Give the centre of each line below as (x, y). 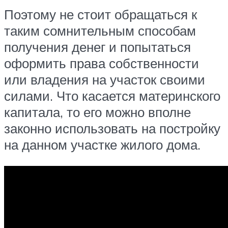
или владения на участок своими (105, 80)
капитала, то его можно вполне (97, 112)
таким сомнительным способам (100, 31)
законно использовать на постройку (112, 129)
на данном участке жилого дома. (102, 145)
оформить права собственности (102, 63)
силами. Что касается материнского (112, 96)
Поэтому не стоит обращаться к (101, 15)
